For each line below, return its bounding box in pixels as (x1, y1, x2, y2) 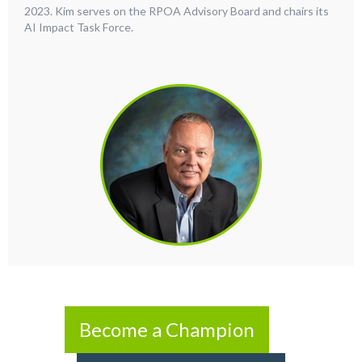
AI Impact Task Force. (24, 20, 136, 35)
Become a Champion (79, 318, 255, 342)
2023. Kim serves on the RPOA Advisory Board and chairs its (24, 4, 329, 19)
